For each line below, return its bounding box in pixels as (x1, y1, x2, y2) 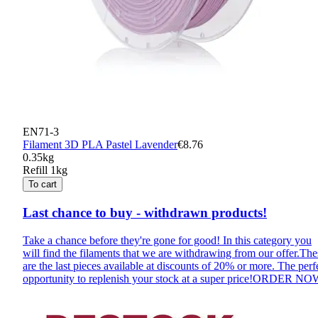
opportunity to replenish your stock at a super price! (23, 272, 253, 285)
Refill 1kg (23, 164, 67, 177)
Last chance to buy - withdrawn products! (23, 204, 267, 220)
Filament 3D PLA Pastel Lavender (23, 138, 177, 151)
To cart (28, 179, 57, 190)
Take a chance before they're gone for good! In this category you (23, 234, 312, 246)
